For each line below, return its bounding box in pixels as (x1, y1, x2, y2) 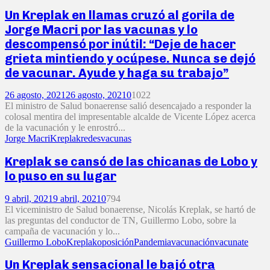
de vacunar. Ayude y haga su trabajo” (5, 65, 229, 80)
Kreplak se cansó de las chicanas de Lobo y (5, 154, 257, 169)
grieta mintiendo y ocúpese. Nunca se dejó (5, 51, 256, 66)
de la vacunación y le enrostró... (5, 122, 125, 133)
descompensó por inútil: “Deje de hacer (5, 36, 236, 51)
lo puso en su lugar (5, 169, 116, 183)
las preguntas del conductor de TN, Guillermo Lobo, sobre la (5, 215, 236, 225)
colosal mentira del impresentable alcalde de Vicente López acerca (5, 111, 256, 122)
